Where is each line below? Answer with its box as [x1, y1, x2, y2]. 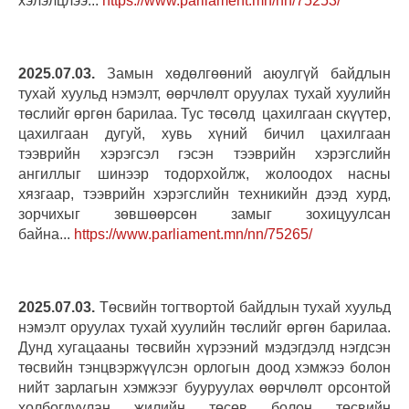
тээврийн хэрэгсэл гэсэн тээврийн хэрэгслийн [18, 145, 391, 162]
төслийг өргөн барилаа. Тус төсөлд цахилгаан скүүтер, [18, 105, 391, 121]
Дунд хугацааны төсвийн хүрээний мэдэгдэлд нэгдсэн [18, 339, 391, 355]
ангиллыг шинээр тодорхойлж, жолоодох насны [18, 165, 391, 182]
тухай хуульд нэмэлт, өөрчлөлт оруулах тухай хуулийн [18, 85, 391, 101]
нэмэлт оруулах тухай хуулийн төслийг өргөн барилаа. [18, 319, 391, 335]
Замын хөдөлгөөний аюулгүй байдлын [95, 65, 391, 81]
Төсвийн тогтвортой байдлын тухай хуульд [95, 299, 391, 315]
